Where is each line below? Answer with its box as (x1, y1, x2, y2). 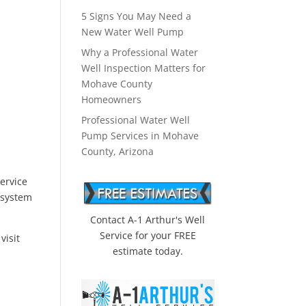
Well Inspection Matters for (81, 61, 206, 74)
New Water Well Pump (81, 25, 184, 38)
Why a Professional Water (81, 46, 199, 59)
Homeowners (81, 93, 142, 106)
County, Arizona (81, 145, 154, 158)
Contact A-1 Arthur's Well (90, 213, 206, 227)
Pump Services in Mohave (81, 129, 199, 142)
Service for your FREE (99, 229, 196, 242)
